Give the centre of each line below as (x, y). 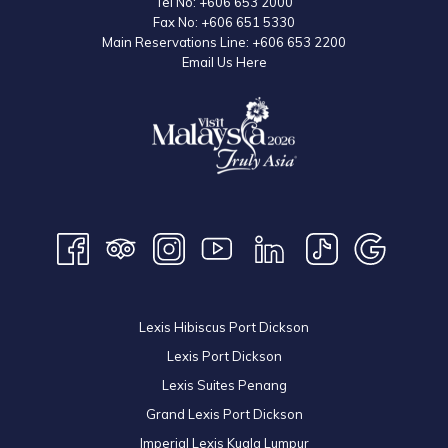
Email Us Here (224, 62)
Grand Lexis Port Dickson (224, 414)
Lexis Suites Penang (224, 385)
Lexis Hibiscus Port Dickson (224, 327)
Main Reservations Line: (177, 42)
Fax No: (177, 22)
